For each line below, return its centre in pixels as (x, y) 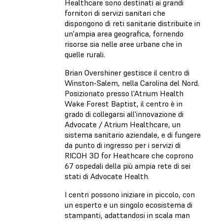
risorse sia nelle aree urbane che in (123, 44)
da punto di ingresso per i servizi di (123, 145)
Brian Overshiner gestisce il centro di (127, 72)
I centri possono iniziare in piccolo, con (130, 194)
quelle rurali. (86, 54)
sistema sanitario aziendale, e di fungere (133, 134)
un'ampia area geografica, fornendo (124, 33)
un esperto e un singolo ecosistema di (129, 204)
